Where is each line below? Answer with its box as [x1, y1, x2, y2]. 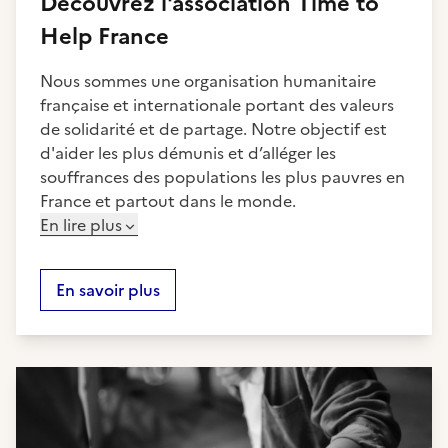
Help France [40, 20, 169, 53]
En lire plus [40, 213, 122, 237]
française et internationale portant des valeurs [40, 93, 394, 117]
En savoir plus [56, 278, 160, 302]
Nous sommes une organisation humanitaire [40, 69, 376, 93]
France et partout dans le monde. [40, 189, 296, 213]
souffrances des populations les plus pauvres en [40, 165, 405, 189]
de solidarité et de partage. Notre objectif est [40, 117, 387, 141]
